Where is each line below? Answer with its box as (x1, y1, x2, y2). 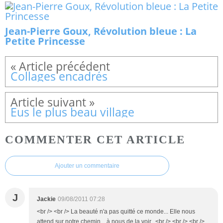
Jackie (37, 196, 56, 203)
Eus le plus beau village (10, 104, 134, 120)
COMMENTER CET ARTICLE (5, 132, 185, 146)
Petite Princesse (5, 34, 85, 48)
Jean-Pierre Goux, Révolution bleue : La (5, 24, 197, 38)
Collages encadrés (10, 68, 108, 84)
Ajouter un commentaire (55, 162, 119, 170)
